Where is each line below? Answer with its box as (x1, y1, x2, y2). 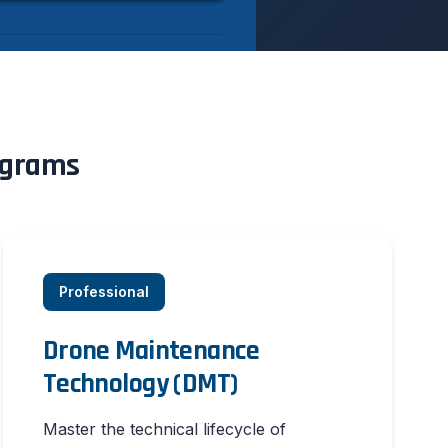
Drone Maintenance (42, 333, 260, 369)
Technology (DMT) (42, 366, 238, 402)
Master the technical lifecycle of (42, 419, 286, 439)
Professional (58, 283, 149, 300)
